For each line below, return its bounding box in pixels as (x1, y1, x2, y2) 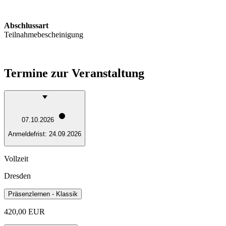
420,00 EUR (4, 207, 45, 216)
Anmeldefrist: (8, 130, 49, 138)
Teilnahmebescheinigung (4, 30, 83, 39)
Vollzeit (4, 154, 28, 163)
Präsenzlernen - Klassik (8, 190, 78, 198)
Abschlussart (4, 21, 48, 30)
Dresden (4, 171, 31, 180)
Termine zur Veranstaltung (4, 66, 144, 80)
